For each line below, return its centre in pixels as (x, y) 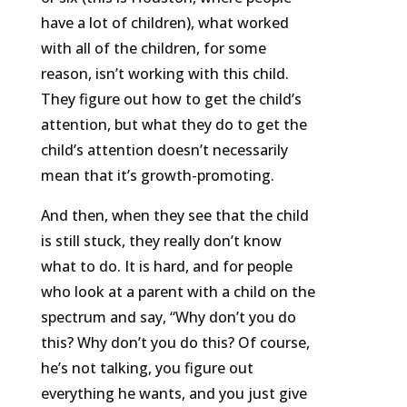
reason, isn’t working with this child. (164, 74)
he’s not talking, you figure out (147, 368)
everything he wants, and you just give (174, 394)
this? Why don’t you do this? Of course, (175, 343)
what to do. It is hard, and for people (166, 267)
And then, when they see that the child (174, 216)
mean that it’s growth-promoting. (157, 176)
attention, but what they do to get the (174, 125)
